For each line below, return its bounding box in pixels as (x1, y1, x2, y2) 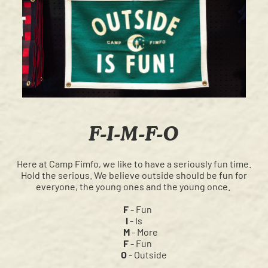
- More (129, 226, 158, 238)
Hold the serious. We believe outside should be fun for (21, 169, 247, 181)
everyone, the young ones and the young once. (36, 181, 232, 193)
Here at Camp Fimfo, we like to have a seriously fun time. (17, 158, 251, 170)
